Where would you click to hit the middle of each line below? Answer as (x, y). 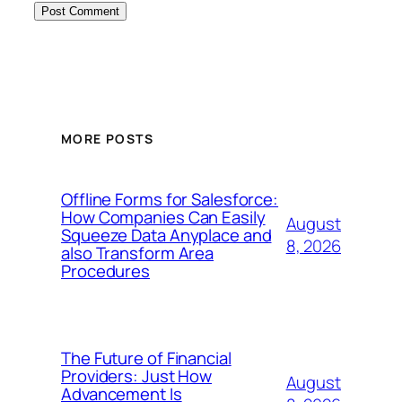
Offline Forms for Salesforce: (170, 199)
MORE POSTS (107, 138)
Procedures (106, 271)
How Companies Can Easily (163, 217)
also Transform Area (138, 253)
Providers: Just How (137, 376)
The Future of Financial (146, 358)
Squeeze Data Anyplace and (166, 235)
